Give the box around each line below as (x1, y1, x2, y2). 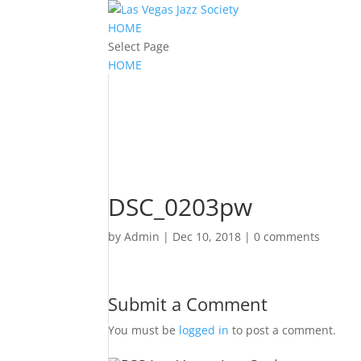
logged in (179, 322, 230, 338)
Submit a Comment (108, 292, 268, 316)
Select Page (108, 39, 170, 54)
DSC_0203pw (108, 190, 253, 223)
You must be (108, 322, 180, 338)
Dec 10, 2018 (172, 229, 242, 244)
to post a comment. (229, 322, 337, 338)
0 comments (254, 229, 321, 244)
